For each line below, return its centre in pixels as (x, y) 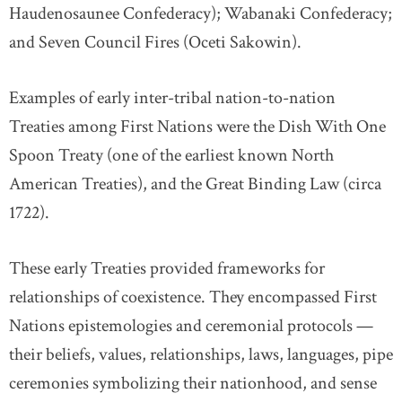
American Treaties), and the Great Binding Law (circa (195, 184)
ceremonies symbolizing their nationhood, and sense (193, 383)
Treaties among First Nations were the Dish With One (197, 127)
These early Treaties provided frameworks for (167, 268)
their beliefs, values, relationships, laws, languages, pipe (201, 354)
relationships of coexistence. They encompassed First (193, 297)
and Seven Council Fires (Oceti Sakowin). (155, 42)
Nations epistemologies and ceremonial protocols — (191, 326)
